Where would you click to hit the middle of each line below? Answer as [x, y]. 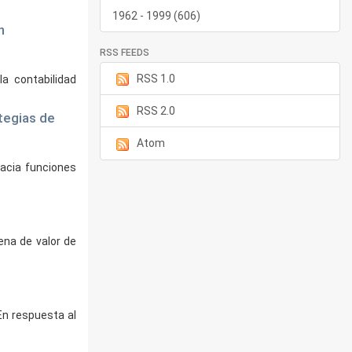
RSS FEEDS [125, 53]
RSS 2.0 [156, 111]
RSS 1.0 [156, 79]
